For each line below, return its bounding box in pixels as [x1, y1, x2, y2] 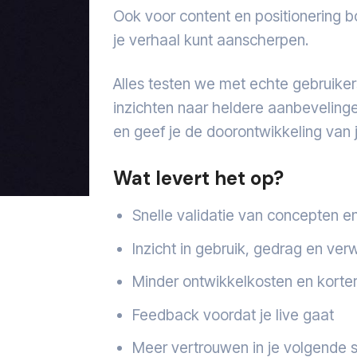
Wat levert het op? [112, 166, 284, 191]
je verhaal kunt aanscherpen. [112, 30, 308, 50]
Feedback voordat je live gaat [132, 304, 335, 324]
